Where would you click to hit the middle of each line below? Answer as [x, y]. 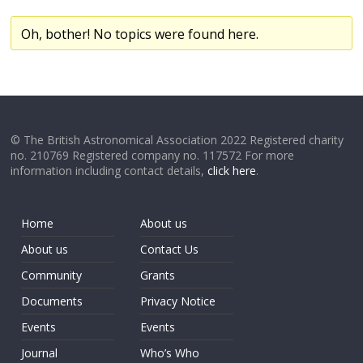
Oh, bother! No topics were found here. [140, 34]
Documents [52, 301]
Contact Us [170, 249]
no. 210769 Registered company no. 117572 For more [153, 155]
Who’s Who [170, 353]
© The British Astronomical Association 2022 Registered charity [177, 140]
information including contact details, [109, 171]
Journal [40, 353]
